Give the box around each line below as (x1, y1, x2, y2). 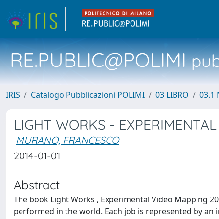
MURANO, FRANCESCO (16, 134, 119, 146)
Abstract (14, 177, 60, 192)
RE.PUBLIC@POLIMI (10, 47, 186, 72)
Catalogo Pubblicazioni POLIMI (31, 89, 145, 100)
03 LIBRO (155, 89, 189, 100)
